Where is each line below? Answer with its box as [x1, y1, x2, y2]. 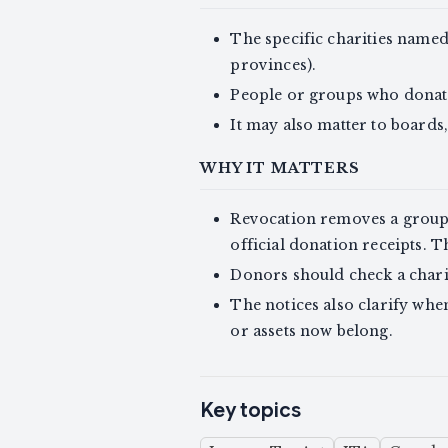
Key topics [200, 398, 301, 424]
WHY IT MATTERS [200, 158, 360, 177]
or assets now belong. [230, 322, 393, 341]
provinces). [230, 55, 317, 74]
